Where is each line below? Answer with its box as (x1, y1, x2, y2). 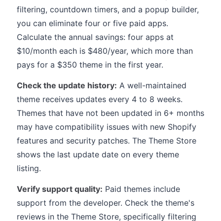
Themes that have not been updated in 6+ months (17, 108, 204, 118)
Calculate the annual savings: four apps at (17, 32, 174, 42)
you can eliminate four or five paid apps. (17, 18, 168, 28)
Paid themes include (103, 184, 180, 194)
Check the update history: (17, 80, 117, 90)
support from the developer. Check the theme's (17, 198, 194, 208)
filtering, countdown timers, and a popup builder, (17, 4, 199, 14)
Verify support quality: (17, 184, 103, 194)
